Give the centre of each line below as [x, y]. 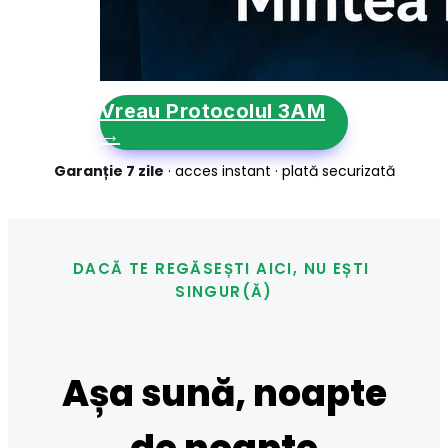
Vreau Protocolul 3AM [212, 110]
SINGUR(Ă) [224, 291]
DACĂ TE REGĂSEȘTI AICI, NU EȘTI [221, 268]
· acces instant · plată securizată [279, 170]
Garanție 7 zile [108, 170]
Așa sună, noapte [224, 393]
